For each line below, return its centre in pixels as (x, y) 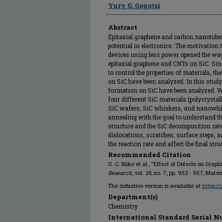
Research (120, 173)
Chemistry (123, 206)
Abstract (123, 27)
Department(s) (133, 197)
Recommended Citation (150, 155)
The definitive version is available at (155, 186)
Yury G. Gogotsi (134, 5)
